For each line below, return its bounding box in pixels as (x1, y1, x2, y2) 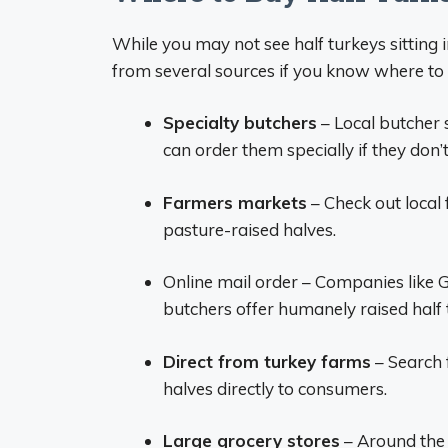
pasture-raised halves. (163, 218, 336, 240)
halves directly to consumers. (163, 377, 387, 399)
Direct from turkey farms (163, 350, 371, 372)
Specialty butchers (163, 112, 317, 133)
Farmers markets (163, 191, 307, 213)
